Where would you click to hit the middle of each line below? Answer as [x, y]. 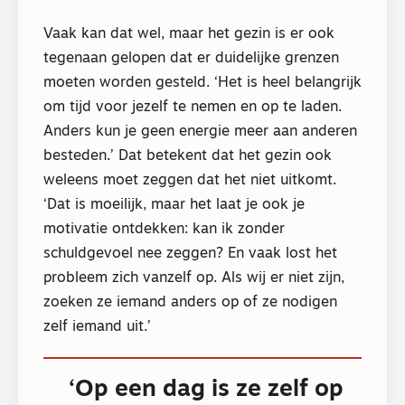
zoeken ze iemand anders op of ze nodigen [190, 302]
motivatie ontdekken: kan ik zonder [164, 229]
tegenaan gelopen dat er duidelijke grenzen [191, 58]
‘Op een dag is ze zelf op [206, 390]
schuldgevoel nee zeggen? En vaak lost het [190, 254]
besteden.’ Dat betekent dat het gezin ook [188, 156]
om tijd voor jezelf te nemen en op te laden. [193, 107]
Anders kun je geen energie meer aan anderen [200, 132]
